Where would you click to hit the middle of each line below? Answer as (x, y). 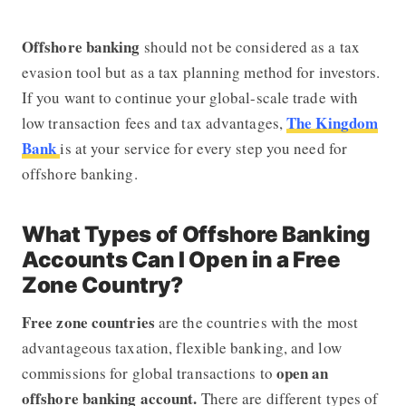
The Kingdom (333, 122)
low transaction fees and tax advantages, (154, 122)
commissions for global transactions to (149, 372)
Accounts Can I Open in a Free (181, 259)
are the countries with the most (256, 322)
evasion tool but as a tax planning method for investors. (201, 72)
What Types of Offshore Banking (196, 234)
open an (302, 372)
